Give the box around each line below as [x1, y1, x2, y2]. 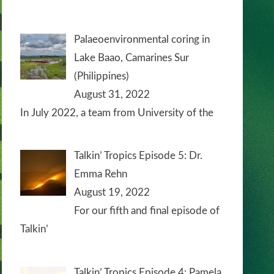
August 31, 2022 [73, 89, 150, 100]
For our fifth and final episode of [73, 206, 220, 217]
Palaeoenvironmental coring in [73, 34, 210, 45]
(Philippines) [73, 70, 129, 81]
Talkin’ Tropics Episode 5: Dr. [73, 150, 202, 161]
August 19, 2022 [73, 187, 150, 198]
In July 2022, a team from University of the [20, 107, 213, 118]
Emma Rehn [73, 169, 127, 180]
